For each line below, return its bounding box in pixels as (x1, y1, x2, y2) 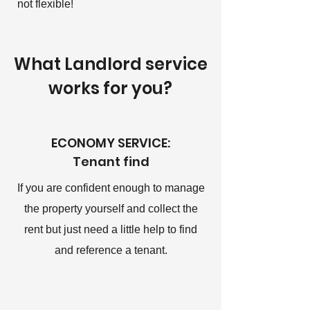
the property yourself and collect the (24, 203, 198, 215)
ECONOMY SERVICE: (51, 134, 170, 152)
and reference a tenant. (54, 244, 167, 256)
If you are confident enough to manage (17, 182, 205, 194)
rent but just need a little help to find (24, 224, 197, 235)
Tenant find (72, 153, 149, 170)
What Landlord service (13, 53, 208, 75)
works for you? (48, 77, 172, 100)
